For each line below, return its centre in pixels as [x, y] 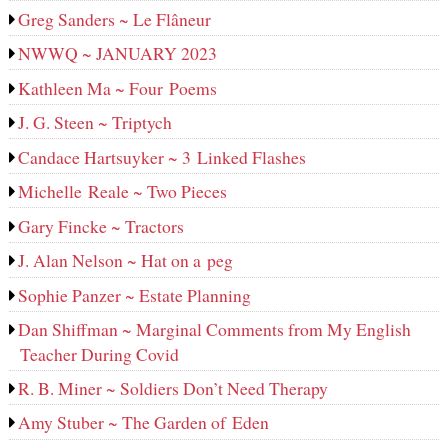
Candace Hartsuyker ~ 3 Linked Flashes [162, 156]
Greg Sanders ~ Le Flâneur [115, 18]
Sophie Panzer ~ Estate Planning [135, 294]
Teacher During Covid [99, 354]
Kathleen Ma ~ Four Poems [118, 87]
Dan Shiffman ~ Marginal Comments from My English [215, 329]
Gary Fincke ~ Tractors [101, 225]
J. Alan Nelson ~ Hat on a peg [126, 260]
